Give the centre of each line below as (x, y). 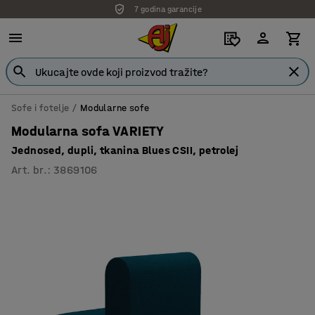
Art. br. (30, 170)
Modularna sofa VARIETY (88, 131)
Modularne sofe (115, 108)
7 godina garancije (168, 9)
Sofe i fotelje (40, 108)
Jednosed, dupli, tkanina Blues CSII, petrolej (125, 150)
